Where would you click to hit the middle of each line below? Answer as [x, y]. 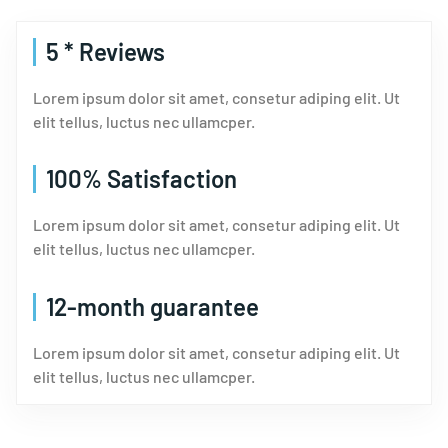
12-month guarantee [152, 306]
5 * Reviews [105, 52]
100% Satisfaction [141, 179]
